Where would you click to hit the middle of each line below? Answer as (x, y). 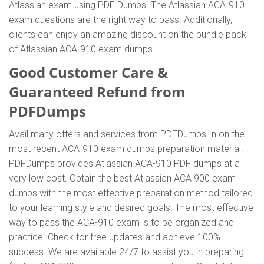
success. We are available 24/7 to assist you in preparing (126, 252)
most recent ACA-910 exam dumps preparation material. (126, 149)
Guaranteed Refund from (97, 92)
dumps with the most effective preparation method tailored (131, 193)
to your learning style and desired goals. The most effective (131, 208)
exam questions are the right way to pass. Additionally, (121, 20)
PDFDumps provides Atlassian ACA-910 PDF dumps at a (124, 164)
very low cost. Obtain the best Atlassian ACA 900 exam (122, 178)
